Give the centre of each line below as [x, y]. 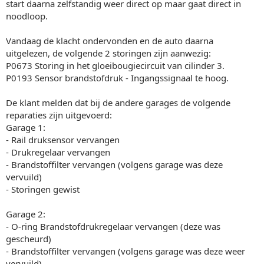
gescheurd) [29, 238]
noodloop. [27, 16]
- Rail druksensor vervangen [63, 139]
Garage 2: [26, 214]
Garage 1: [26, 127]
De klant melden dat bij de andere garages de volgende [118, 102]
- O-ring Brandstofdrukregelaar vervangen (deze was [113, 226]
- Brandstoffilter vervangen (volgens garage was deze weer [126, 251]
